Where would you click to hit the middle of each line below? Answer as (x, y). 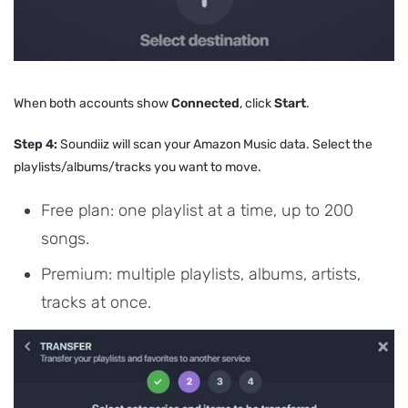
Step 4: (37, 144)
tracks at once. (96, 302)
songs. (65, 238)
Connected (205, 103)
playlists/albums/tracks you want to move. (138, 167)
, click (257, 103)
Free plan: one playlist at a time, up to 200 (197, 210)
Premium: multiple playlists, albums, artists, (201, 274)
